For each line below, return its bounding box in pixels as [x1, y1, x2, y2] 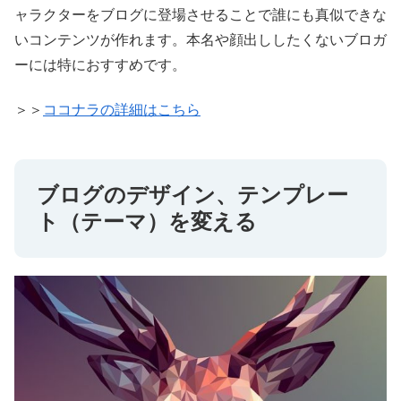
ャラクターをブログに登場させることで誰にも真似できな [14, 6, 387, 22]
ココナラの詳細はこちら [43, 102, 200, 118]
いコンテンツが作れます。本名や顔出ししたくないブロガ [14, 31, 387, 47]
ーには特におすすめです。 [14, 56, 186, 73]
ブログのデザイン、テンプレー [37, 183, 348, 208]
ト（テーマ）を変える [37, 209, 257, 235]
